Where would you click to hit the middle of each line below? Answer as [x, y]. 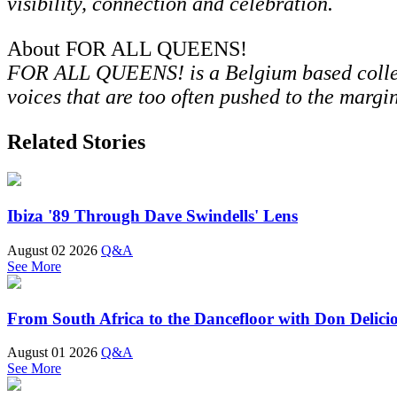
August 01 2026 [52, 353]
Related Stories [76, 142]
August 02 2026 [52, 250]
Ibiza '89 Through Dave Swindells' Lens [152, 216]
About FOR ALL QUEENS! [127, 49]
